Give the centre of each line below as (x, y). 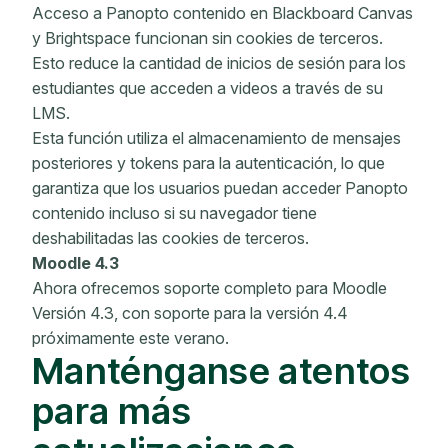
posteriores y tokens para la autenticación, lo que (208, 163)
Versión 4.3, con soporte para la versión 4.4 (190, 313)
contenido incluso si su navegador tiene (174, 213)
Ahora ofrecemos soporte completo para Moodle (209, 288)
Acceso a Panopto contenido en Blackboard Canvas (222, 13)
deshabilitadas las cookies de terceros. (170, 238)
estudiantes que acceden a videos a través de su (207, 88)
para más (111, 410)
